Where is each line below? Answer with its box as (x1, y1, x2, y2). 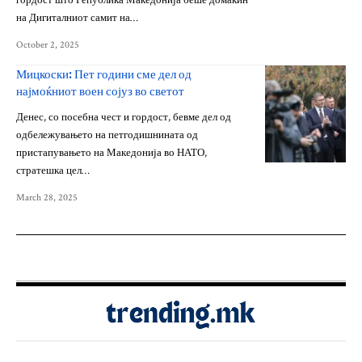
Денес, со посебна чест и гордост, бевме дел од (16, 110, 231, 124)
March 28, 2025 (16, 191, 78, 204)
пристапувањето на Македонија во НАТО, (16, 145, 207, 160)
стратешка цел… (16, 163, 90, 178)
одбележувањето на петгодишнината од (16, 128, 198, 142)
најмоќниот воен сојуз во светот (16, 82, 184, 99)
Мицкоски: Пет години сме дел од (16, 65, 192, 82)
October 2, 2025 (16, 38, 79, 51)
